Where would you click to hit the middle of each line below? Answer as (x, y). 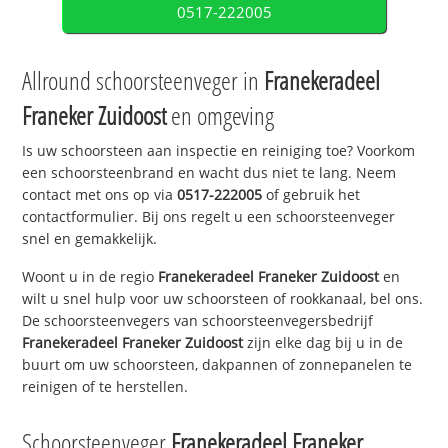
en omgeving (220, 114)
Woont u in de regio (90, 277)
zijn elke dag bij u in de (323, 343)
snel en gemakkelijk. (90, 238)
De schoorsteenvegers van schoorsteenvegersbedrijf (198, 321)
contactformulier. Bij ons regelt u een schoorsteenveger (209, 216)
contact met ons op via (100, 194)
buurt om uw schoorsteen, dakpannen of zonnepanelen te (217, 365)
